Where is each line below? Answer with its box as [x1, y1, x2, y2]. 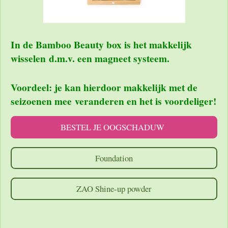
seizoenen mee [11, 93, 75, 108]
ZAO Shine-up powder [76, 182, 152, 194]
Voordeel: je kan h [11, 79, 89, 95]
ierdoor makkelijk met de [89, 79, 197, 95]
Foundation [95, 152, 133, 164]
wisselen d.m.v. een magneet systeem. [11, 51, 192, 66]
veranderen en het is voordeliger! [75, 93, 216, 108]
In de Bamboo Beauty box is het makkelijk [11, 37, 192, 52]
